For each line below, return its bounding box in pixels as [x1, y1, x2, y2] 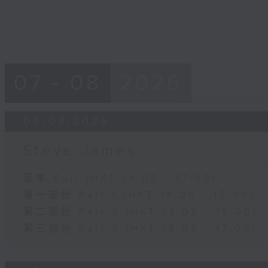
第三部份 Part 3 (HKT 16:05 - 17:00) [23, 223, 258, 234]
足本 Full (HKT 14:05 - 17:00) [23, 172, 218, 184]
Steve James [23, 142, 138, 159]
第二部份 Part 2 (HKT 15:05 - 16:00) [23, 206, 259, 218]
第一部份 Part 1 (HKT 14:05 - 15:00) [23, 189, 257, 201]
